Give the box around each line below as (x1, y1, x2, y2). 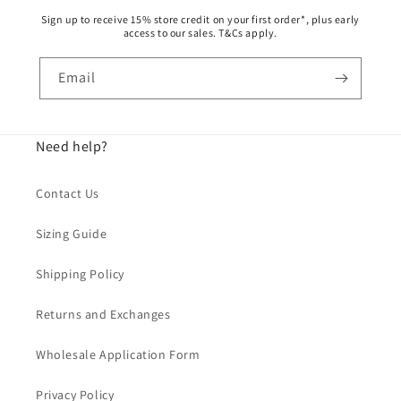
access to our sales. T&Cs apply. (123, 25, 278, 39)
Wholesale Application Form (36, 346, 200, 363)
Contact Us (36, 184, 99, 201)
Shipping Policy (36, 265, 124, 282)
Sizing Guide (36, 225, 107, 242)
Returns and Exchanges (36, 305, 171, 322)
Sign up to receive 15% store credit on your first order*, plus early (41, 12, 360, 26)
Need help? (36, 136, 108, 156)
